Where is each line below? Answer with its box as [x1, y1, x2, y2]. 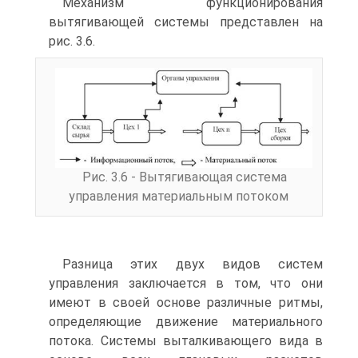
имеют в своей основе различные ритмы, [49, 295, 323, 310]
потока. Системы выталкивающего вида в [49, 333, 323, 348]
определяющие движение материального [49, 314, 323, 329]
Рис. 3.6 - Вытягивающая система [82, 169, 287, 185]
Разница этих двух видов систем [62, 257, 323, 272]
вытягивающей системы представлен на [49, 14, 323, 30]
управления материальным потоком [69, 188, 288, 204]
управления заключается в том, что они [49, 276, 323, 291]
